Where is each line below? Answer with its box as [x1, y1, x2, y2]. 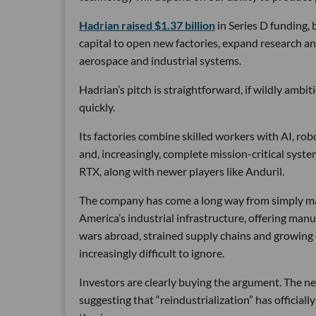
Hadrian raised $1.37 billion [79, 18, 215, 32]
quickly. [79, 100, 115, 114]
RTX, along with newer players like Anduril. [79, 164, 284, 178]
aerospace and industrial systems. [79, 54, 241, 68]
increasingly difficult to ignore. [79, 246, 224, 260]
